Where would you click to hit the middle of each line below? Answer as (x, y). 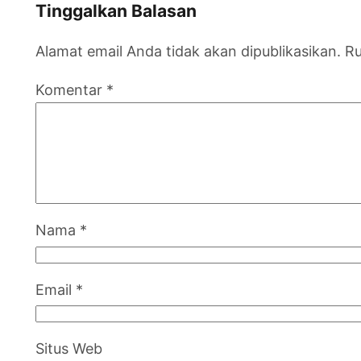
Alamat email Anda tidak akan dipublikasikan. (188, 52)
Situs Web (69, 349)
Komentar (71, 90)
